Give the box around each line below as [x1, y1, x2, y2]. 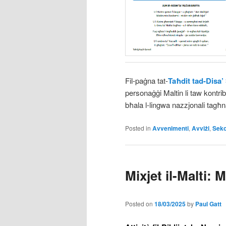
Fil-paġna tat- [125, 75, 168, 86]
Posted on [125, 199, 154, 208]
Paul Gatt [195, 199, 221, 209]
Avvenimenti [152, 123, 189, 133]
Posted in [125, 123, 151, 132]
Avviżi [192, 123, 209, 133]
